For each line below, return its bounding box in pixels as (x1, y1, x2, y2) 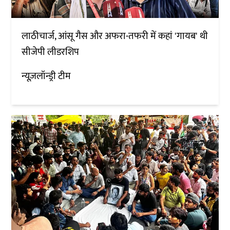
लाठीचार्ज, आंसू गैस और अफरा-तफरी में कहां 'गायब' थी (22, 28, 208, 44)
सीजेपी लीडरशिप (22, 44, 80, 60)
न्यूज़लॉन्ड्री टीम (22, 68, 71, 84)
